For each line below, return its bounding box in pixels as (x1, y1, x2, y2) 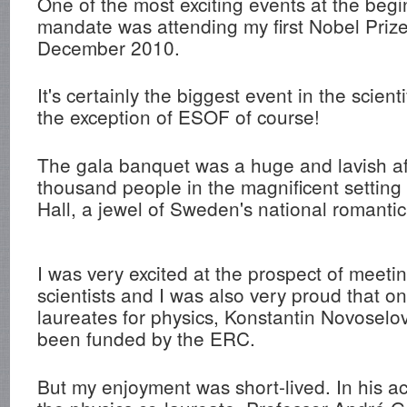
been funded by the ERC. (37, 323, 256, 352)
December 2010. (37, 33, 181, 61)
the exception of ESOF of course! (37, 103, 321, 131)
